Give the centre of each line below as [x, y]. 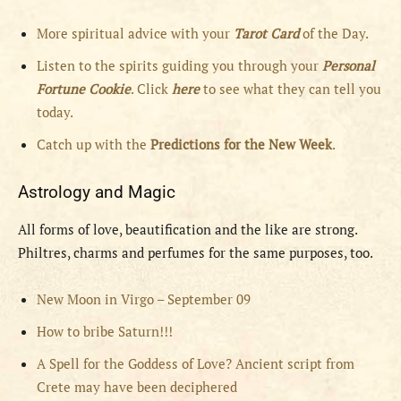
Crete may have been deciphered [137, 387]
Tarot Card [268, 34]
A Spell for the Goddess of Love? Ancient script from [196, 364]
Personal [349, 66]
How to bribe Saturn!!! [105, 332]
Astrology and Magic [97, 192]
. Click [151, 89]
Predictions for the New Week [241, 145]
